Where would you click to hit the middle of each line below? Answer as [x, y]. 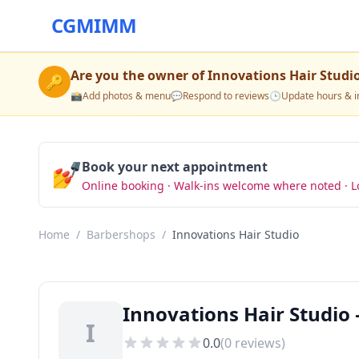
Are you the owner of [139, 75]
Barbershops [121, 234]
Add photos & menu [127, 96]
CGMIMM [94, 25]
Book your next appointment [175, 167]
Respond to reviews [226, 96]
